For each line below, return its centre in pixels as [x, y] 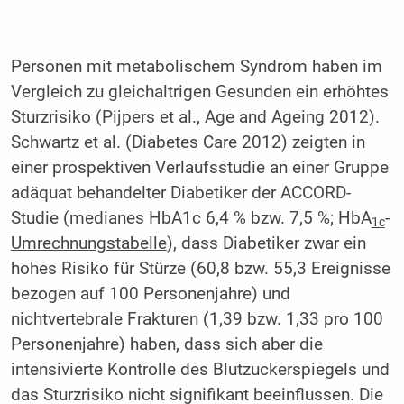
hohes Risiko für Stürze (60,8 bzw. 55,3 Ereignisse [200, 268]
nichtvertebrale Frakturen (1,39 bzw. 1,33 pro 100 [197, 319]
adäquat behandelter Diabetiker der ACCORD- [180, 193]
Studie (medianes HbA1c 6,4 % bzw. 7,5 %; [174, 218]
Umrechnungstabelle [88, 243]
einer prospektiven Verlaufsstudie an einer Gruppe [199, 167]
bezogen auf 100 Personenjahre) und [150, 294]
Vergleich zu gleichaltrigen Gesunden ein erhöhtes [199, 92]
